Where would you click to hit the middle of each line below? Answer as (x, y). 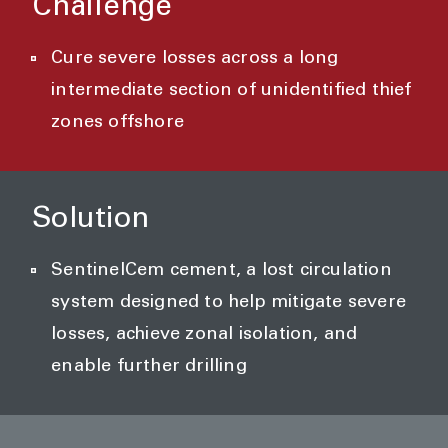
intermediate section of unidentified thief (231, 91)
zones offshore (117, 123)
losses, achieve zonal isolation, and (204, 335)
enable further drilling (149, 367)
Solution (91, 221)
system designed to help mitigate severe (228, 303)
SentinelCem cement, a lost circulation (221, 271)
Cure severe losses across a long (195, 59)
